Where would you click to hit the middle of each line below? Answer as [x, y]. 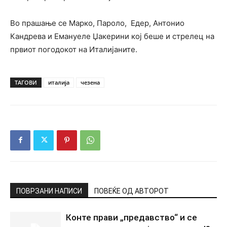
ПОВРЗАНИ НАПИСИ [49, 191]
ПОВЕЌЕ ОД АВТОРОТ [131, 191]
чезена [90, 82]
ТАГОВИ [26, 82]
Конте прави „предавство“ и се [131, 217]
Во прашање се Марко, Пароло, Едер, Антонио [97, 23]
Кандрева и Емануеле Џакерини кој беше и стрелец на [112, 36]
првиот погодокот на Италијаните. [74, 49]
